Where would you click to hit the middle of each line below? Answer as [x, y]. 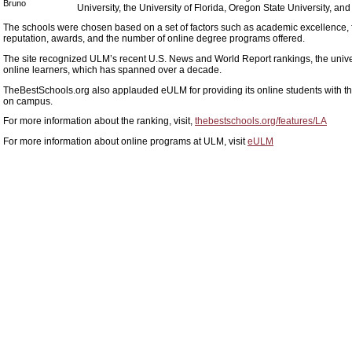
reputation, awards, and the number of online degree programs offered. [154, 38]
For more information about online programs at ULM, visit [125, 141]
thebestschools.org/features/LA [261, 121]
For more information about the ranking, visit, [99, 121]
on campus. [28, 101]
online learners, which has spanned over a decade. [112, 69]
